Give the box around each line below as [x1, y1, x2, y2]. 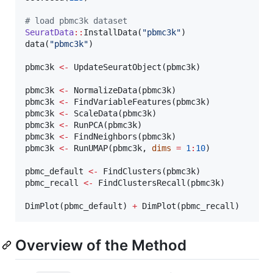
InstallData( [83, 27, 142, 38]
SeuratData [25, 27, 74, 38]
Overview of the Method [15, 236, 186, 255]
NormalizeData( [69, 85, 142, 96]
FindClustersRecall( [93, 178, 191, 188]
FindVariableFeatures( [69, 97, 176, 107]
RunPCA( [69, 120, 108, 130]
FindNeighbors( [69, 132, 142, 142]
